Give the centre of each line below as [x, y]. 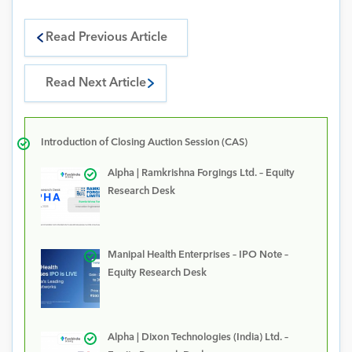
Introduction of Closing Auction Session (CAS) [144, 142]
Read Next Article [95, 83]
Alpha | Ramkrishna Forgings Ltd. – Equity [201, 173]
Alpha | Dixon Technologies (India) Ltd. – [198, 337]
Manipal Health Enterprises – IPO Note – [198, 255]
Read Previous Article [106, 37]
